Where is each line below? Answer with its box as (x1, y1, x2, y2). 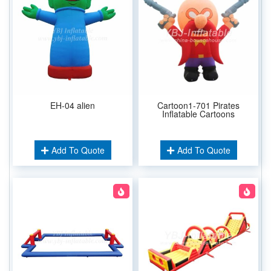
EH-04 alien (50, 99, 95, 111)
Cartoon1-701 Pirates (157, 99, 240, 111)
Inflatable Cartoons (162, 107, 235, 120)
